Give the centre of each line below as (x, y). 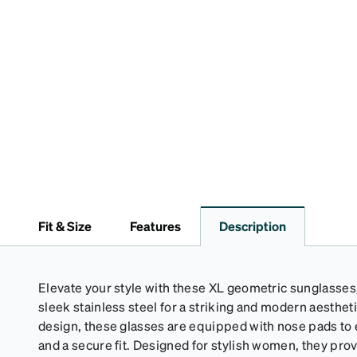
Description (253, 226)
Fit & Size (65, 226)
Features (155, 226)
